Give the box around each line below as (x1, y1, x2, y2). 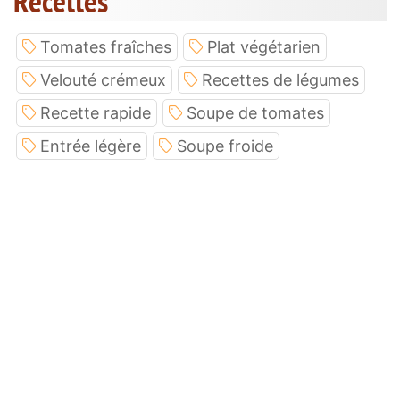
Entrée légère (40, 136, 141, 155)
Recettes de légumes (202, 70, 359, 89)
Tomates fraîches (40, 37, 171, 56)
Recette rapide (40, 103, 151, 122)
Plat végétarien (207, 37, 321, 56)
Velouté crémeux (40, 70, 166, 89)
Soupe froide (177, 136, 273, 155)
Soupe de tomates (187, 103, 324, 122)
